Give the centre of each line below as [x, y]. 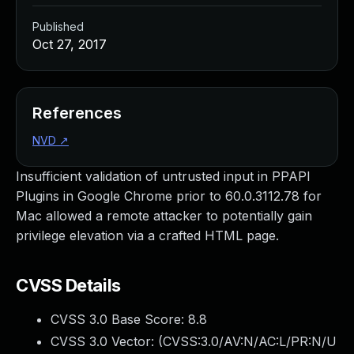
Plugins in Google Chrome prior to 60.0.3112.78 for [169, 196]
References [77, 113]
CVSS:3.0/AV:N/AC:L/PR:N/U [250, 341]
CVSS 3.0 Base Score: [119, 319]
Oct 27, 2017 [70, 44]
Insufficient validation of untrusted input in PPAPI [163, 176]
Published [58, 26]
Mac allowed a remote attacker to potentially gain [164, 216]
